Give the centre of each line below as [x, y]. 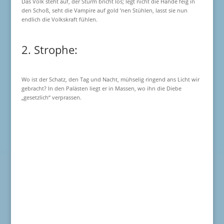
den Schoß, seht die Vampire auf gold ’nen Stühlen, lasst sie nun [104, 10]
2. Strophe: [49, 49]
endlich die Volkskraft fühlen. [59, 19]
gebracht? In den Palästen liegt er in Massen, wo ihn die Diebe [101, 88]
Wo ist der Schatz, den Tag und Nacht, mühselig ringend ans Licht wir [110, 79]
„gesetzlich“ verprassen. [51, 97]
